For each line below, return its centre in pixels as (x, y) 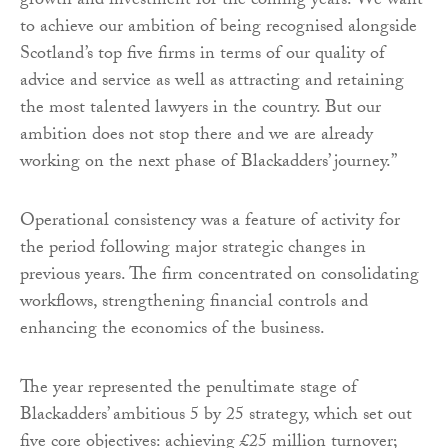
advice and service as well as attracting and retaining (212, 82)
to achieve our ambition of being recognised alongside (218, 28)
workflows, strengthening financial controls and (194, 303)
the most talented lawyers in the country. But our (200, 109)
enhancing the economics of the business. (172, 330)
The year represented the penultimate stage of (188, 389)
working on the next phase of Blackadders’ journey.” (208, 163)
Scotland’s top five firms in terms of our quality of (202, 55)
